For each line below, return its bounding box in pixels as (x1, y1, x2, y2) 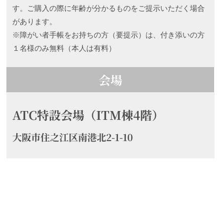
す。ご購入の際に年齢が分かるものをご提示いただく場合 (12, 4, 205, 13)
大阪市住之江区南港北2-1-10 (12, 130, 134, 144)
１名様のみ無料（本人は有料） (12, 44, 116, 53)
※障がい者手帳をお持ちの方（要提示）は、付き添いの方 (12, 31, 205, 39)
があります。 (12, 18, 57, 26)
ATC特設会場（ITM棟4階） (12, 106, 164, 124)
